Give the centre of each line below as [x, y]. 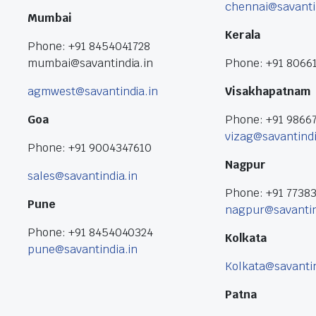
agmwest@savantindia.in [93, 91]
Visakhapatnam [268, 91]
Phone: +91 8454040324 [91, 232]
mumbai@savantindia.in [91, 63]
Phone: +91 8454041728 [89, 46]
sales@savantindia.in [83, 176]
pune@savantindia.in [83, 249]
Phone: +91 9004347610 [90, 148]
